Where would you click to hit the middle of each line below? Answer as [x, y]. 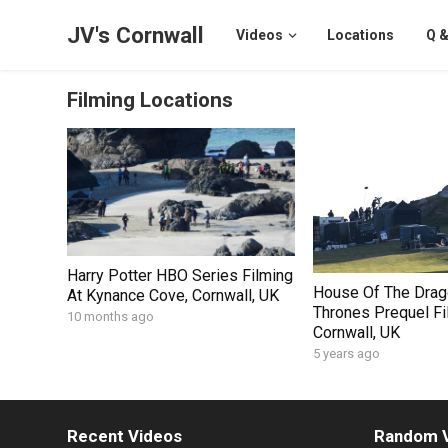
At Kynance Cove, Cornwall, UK [173, 295]
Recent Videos [125, 435]
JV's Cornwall [136, 35]
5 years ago [346, 353]
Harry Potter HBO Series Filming [180, 275]
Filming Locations [150, 100]
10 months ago [111, 316]
